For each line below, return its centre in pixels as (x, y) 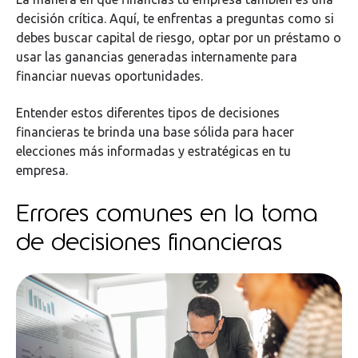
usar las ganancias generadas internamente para (157, 56)
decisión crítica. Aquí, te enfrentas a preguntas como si (175, 18)
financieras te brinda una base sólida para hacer (155, 132)
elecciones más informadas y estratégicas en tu (153, 151)
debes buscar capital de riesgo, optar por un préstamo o (179, 37)
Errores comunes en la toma (167, 212)
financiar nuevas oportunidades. (111, 76)
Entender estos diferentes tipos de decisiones (148, 113)
